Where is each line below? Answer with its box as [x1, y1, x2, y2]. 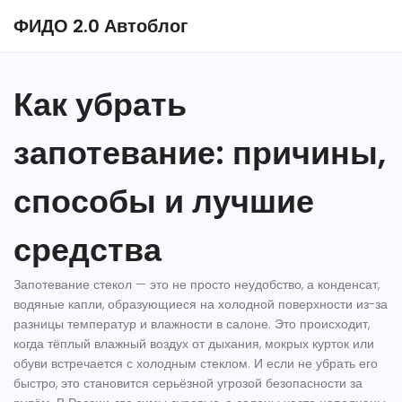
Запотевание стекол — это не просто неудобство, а [13, 275, 318, 293]
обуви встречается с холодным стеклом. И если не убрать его [13, 354, 378, 372]
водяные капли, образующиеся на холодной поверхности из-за [13, 295, 388, 313]
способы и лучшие [13, 179, 314, 224]
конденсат [318, 275, 378, 293]
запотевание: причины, [13, 130, 386, 176]
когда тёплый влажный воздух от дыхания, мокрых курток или [13, 335, 374, 353]
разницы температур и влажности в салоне [13, 315, 268, 333]
